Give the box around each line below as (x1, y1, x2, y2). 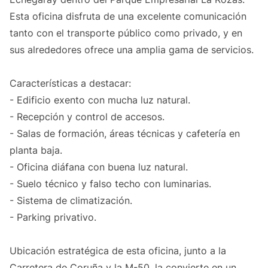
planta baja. (10, 144, 62, 157)
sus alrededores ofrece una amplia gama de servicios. (10, 44, 254, 56)
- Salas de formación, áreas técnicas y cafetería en (10, 127, 240, 140)
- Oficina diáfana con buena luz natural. (10, 161, 188, 173)
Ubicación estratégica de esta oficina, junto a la (10, 245, 226, 257)
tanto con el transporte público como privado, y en (10, 27, 242, 39)
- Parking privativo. (10, 211, 96, 224)
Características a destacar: (10, 77, 131, 90)
